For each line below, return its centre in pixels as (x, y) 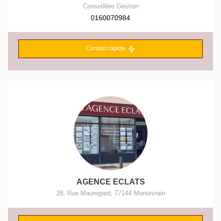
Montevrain (149, 193)
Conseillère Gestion (110, 6)
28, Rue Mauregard (83, 193)
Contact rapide (105, 49)
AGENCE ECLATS (110, 182)
